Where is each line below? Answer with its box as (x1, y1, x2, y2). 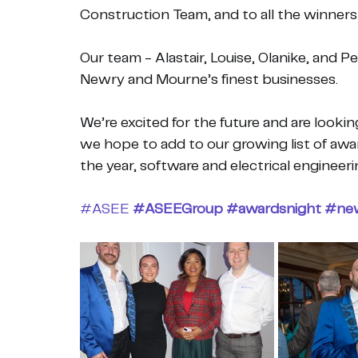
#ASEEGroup (133, 201, 223, 217)
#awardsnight (226, 201, 321, 217)
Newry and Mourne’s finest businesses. (80, 72, 338, 87)
